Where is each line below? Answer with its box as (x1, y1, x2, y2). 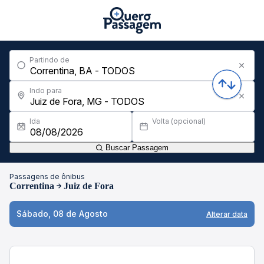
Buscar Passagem (103, 143, 169, 152)
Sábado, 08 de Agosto (16, 209, 108, 219)
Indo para (29, 86, 62, 95)
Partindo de (29, 55, 70, 64)
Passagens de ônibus (9, 172, 85, 181)
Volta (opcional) (152, 117, 206, 126)
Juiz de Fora (64, 181, 114, 191)
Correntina (9, 181, 54, 191)
